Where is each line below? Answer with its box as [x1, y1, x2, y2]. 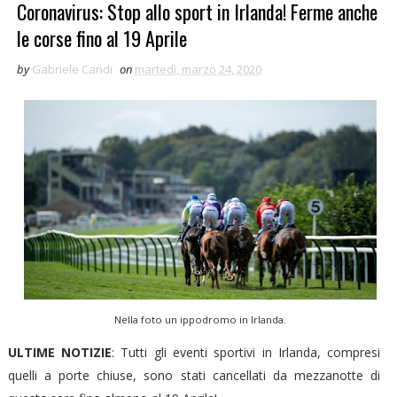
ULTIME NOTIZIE [7, 344, 113, 362]
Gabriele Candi [31, 61, 113, 78]
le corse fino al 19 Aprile [16, 24, 187, 53]
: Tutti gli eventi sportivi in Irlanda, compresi [112, 344, 381, 362]
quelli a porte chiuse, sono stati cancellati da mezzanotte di [7, 367, 381, 385]
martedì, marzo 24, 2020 [134, 61, 261, 78]
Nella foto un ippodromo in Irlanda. [114, 313, 287, 327]
